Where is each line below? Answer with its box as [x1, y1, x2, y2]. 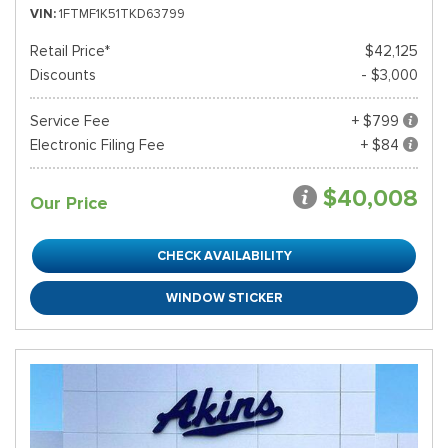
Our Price [30, 192, 108, 214]
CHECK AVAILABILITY [156, 247, 292, 264]
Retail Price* [30, 42, 110, 60]
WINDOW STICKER [165, 289, 283, 306]
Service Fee [30, 112, 110, 130]
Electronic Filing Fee [30, 136, 165, 154]
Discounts [30, 66, 96, 84]
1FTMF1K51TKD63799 [59, 5, 185, 22]
